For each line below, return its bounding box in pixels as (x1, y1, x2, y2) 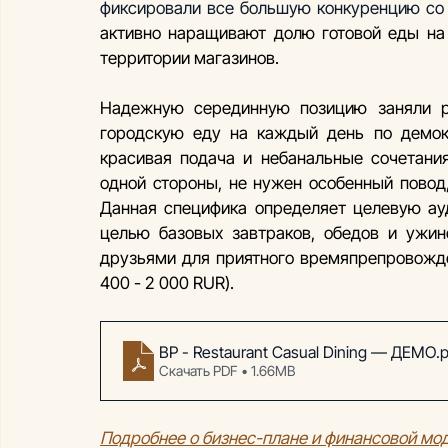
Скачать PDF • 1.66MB (159, 361, 295, 379)
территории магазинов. (100, 47, 279, 68)
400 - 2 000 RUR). (100, 272, 234, 293)
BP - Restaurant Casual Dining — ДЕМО (159, 341, 436, 362)
